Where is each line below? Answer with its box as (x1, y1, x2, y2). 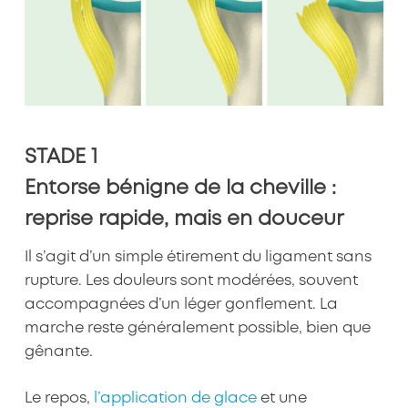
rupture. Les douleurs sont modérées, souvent (24, 274, 358, 289)
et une (256, 391, 307, 405)
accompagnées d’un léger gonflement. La (24, 298, 338, 312)
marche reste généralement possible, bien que (24, 321, 371, 336)
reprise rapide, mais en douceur (24, 209, 343, 229)
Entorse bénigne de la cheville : (24, 178, 336, 198)
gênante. (24, 345, 93, 360)
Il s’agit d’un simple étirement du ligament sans (24, 250, 372, 265)
